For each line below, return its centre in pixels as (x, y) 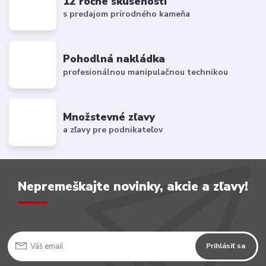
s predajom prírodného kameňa (127, 14)
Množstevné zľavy (109, 117)
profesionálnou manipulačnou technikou (146, 72)
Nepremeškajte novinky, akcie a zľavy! (133, 186)
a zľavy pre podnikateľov (113, 130)
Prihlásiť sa (226, 246)
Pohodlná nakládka (114, 59)
